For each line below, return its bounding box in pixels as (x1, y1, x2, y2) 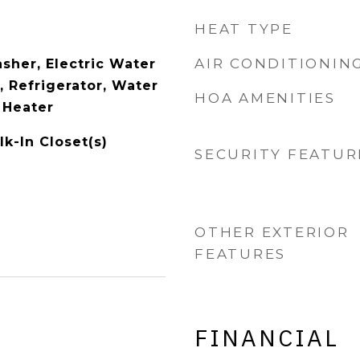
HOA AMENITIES (194, 90, 336, 106)
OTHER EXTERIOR (194, 224, 350, 240)
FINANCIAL (194, 322, 339, 353)
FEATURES (194, 246, 286, 262)
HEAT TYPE (194, 21, 293, 37)
